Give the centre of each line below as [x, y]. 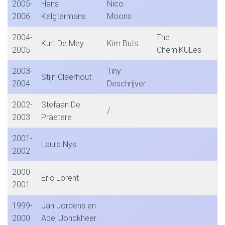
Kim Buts [123, 43]
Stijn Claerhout [66, 77]
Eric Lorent [60, 178]
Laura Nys [59, 144]
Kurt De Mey [63, 43]
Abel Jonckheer [69, 218]
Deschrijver [126, 84]
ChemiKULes [179, 50]
